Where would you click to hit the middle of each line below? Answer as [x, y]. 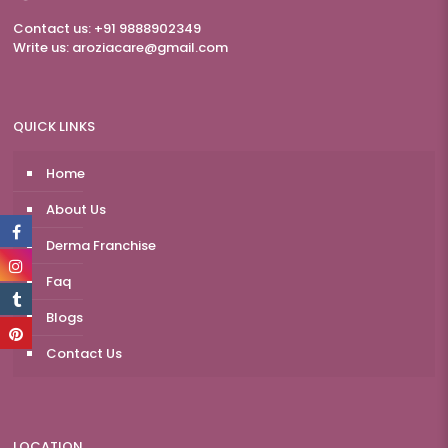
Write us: [42, 48]
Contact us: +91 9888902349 [107, 29]
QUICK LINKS [54, 127]
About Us [76, 210]
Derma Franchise [101, 246]
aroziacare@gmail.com [150, 48]
